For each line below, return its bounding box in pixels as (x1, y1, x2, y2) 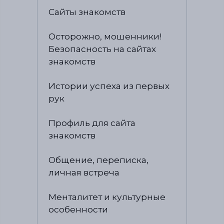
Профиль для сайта (48, 117, 136, 128)
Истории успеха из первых (48, 80, 170, 91)
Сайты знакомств (48, 6, 126, 17)
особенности (48, 203, 108, 214)
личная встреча (48, 166, 120, 177)
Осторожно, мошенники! (48, 31, 162, 42)
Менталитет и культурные (48, 191, 166, 202)
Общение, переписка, (48, 154, 149, 165)
